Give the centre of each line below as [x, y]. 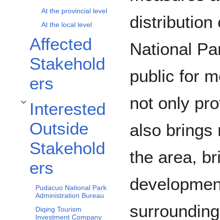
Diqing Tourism [58, 209]
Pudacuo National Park [71, 188]
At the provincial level [74, 11]
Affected [61, 44]
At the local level [67, 25]
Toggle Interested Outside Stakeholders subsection [85, 108]
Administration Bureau [70, 196]
